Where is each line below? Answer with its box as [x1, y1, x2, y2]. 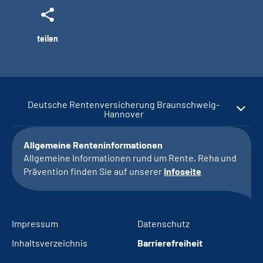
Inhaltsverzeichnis [12, 237, 87, 248]
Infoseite [164, 166, 201, 177]
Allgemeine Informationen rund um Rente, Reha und [23, 152, 237, 163]
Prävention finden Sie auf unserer [23, 166, 164, 177]
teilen [37, 33, 59, 43]
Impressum [12, 218, 58, 229]
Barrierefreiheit [137, 237, 203, 248]
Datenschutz [137, 218, 190, 229]
